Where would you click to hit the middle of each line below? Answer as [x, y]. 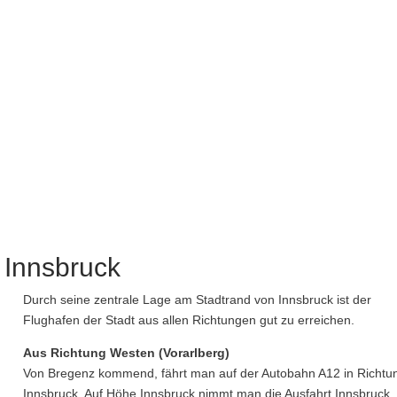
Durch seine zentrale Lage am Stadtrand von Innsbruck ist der [198, 300]
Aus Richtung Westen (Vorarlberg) [127, 353]
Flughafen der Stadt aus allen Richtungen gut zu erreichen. [189, 320]
